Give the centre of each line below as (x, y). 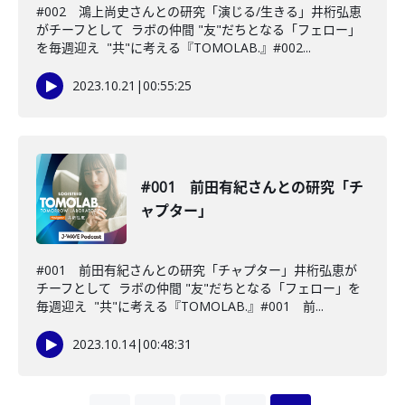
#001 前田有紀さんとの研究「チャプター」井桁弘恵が (197, 270)
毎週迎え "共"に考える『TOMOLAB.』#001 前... (180, 306)
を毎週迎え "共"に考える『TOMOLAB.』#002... (174, 47)
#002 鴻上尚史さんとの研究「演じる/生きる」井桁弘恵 (199, 11)
